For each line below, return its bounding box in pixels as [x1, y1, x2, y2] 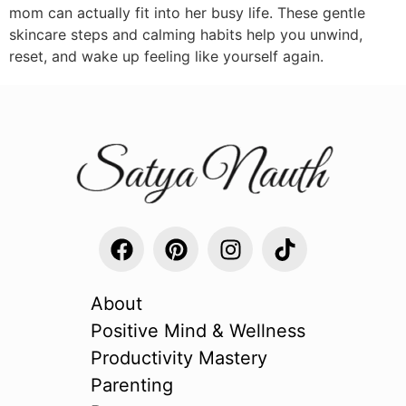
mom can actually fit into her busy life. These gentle [9, 4, 365, 23]
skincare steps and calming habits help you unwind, [9, 25, 362, 44]
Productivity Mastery [91, 347, 267, 370]
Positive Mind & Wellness [91, 320, 305, 343]
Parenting [91, 374, 173, 397]
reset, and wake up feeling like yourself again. [9, 47, 324, 66]
